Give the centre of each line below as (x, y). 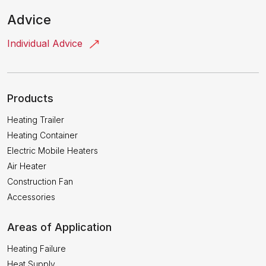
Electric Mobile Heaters (53, 150)
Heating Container (42, 135)
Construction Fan (40, 181)
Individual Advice (46, 44)
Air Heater (27, 166)
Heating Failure (37, 248)
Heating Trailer (36, 119)
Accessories (31, 197)
